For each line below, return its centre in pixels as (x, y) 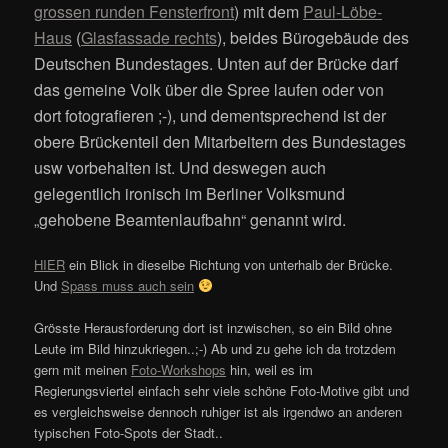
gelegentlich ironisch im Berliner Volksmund (190, 193)
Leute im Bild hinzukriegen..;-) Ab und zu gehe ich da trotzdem (215, 348)
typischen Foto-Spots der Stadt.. (129, 432)
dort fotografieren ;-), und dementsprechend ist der (210, 115)
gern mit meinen (83, 369)
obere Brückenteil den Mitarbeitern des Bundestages (220, 141)
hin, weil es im (270, 369)
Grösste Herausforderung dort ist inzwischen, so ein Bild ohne (213, 327)
